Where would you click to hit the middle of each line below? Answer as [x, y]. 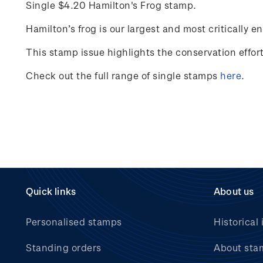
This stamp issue [65, 52]
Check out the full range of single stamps [123, 75]
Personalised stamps [74, 222]
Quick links [51, 191]
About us [234, 191]
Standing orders [64, 247]
